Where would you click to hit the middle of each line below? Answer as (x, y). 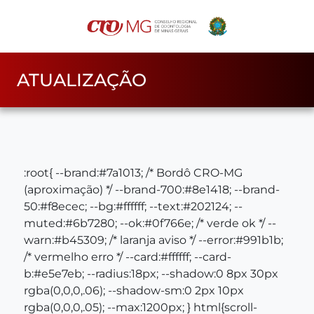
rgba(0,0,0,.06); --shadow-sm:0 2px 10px (134, 290)
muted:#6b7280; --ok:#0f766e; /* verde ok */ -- (150, 223)
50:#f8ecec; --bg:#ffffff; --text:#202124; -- (133, 206)
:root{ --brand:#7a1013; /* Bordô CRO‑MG (133, 172)
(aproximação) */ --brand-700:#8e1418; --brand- (152, 189)
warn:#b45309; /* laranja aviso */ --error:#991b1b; (153, 240)
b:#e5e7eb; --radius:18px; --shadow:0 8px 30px (151, 273)
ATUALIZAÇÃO (82, 80)
